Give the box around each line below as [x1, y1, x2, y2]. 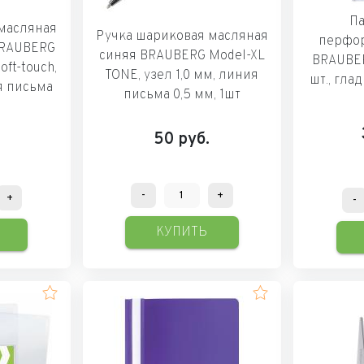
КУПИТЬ [156, 223, 208, 240]
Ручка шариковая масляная [95, 28, 268, 45]
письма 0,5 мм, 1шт [123, 86, 240, 103]
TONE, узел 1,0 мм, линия [105, 67, 259, 84]
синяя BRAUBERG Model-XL [98, 47, 265, 64]
